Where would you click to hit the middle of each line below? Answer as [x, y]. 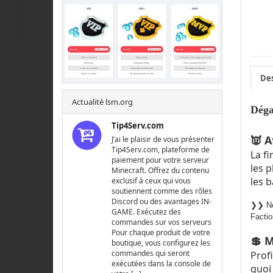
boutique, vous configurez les [161, 243]
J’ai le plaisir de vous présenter [163, 140]
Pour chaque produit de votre [161, 233]
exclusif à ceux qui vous [151, 181]
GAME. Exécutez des [147, 212]
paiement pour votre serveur [161, 160]
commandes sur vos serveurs [162, 222]
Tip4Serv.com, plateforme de [161, 150]
